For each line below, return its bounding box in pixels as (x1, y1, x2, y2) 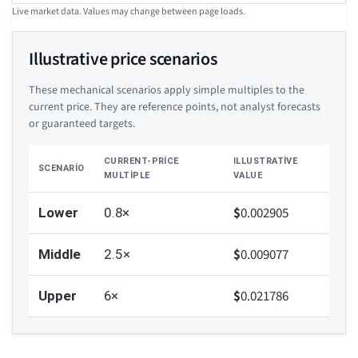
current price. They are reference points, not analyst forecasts (29, 99, 320, 116)
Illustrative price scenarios (29, 46, 217, 73)
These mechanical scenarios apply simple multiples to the (29, 82, 304, 99)
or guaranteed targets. (29, 116, 135, 133)
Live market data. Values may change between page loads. (12, 5, 245, 19)
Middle (38, 246, 81, 263)
